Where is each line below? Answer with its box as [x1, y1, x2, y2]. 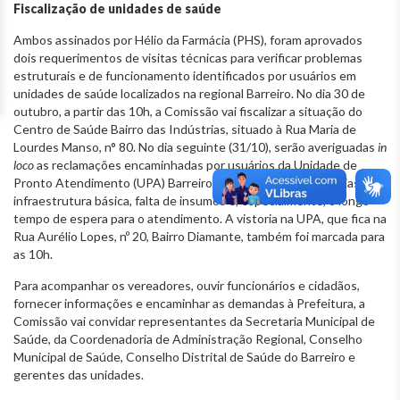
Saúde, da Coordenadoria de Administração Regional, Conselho [13, 330, 362, 346]
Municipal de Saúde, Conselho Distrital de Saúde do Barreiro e [13, 348, 355, 364]
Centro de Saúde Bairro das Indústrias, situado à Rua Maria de [13, 121, 356, 137]
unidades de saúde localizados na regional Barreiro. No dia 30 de [13, 85, 365, 101]
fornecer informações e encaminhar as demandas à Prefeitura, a [13, 295, 365, 311]
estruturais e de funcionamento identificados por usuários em [13, 67, 356, 83]
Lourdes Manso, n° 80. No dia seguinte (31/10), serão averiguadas [13, 138, 378, 154]
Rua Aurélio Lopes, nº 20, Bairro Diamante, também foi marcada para [13, 228, 385, 244]
